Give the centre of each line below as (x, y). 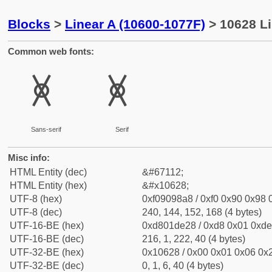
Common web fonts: (51, 51)
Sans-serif (46, 129)
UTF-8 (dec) (36, 212)
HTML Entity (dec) (48, 172)
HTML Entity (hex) (48, 185)
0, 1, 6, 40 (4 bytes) (183, 266)
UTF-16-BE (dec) (47, 239)
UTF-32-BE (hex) (47, 252)
